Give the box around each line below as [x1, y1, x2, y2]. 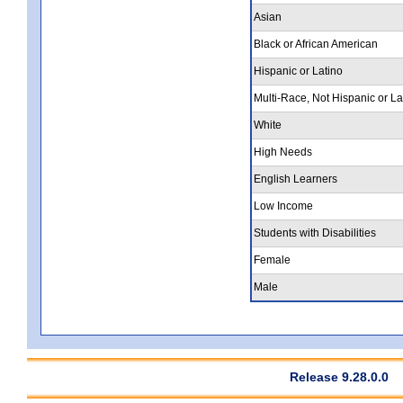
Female [254, 253, 291, 266]
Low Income [254, 199, 313, 212]
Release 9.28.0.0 [290, 369, 389, 384]
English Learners [254, 172, 337, 185]
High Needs [254, 145, 312, 158]
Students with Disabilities [254, 226, 376, 239]
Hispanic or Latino [254, 64, 343, 77]
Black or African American [254, 37, 378, 50]
